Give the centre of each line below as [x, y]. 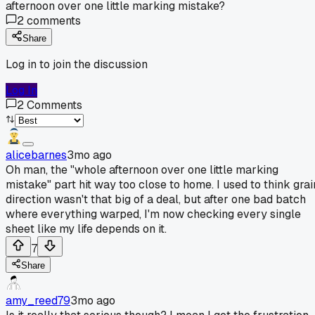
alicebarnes [36, 155]
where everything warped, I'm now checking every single [153, 214]
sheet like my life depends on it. [86, 229]
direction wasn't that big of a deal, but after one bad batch [156, 199]
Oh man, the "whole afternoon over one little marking [142, 169]
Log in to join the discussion [77, 64]
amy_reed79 [38, 300]
